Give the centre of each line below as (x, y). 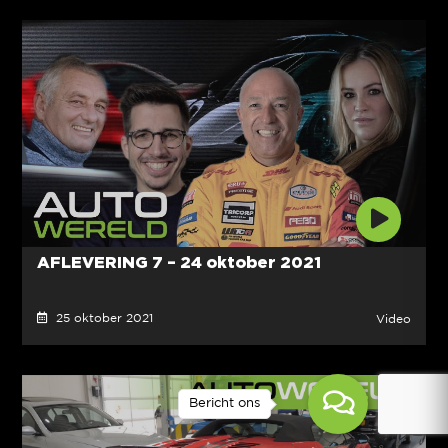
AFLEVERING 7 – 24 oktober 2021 (178, 262)
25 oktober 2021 (100, 319)
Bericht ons (224, 403)
